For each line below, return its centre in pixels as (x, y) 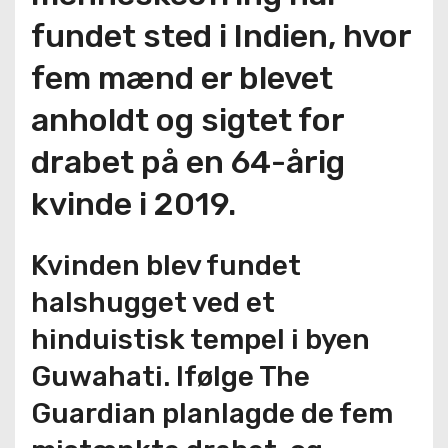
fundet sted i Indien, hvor (221, 36)
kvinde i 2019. (133, 204)
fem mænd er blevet (182, 78)
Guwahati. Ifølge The (170, 376)
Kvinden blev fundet (166, 265)
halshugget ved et (153, 302)
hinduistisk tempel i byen (200, 339)
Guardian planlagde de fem (212, 413)
